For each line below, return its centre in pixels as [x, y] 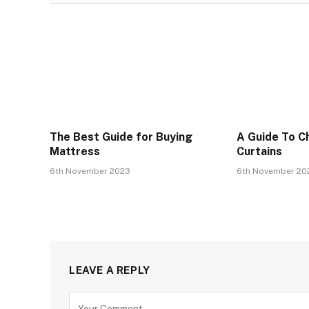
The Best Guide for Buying [121, 137]
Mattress [75, 151]
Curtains [260, 151]
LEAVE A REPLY [110, 270]
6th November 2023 [90, 171]
